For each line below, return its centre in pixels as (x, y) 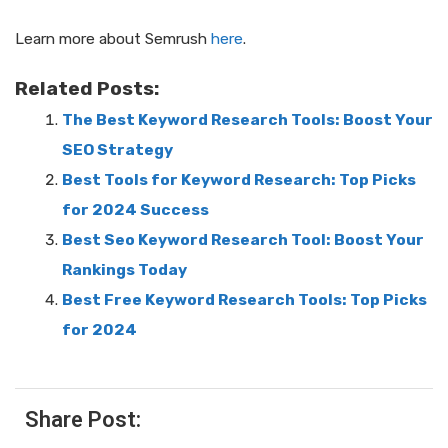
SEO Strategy (117, 150)
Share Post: (83, 420)
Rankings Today (124, 270)
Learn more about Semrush (113, 38)
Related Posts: (87, 88)
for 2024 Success (135, 210)
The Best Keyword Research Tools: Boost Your (247, 120)
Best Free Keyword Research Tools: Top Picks (244, 300)
